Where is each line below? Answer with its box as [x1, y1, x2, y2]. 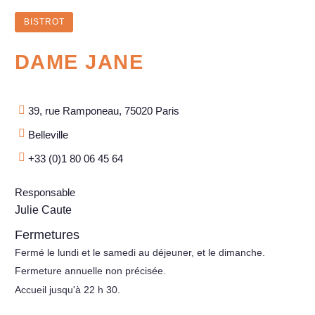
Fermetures [15, 228, 79, 243]
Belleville [28, 128, 69, 141]
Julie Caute [15, 203, 72, 216]
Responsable [15, 186, 75, 198]
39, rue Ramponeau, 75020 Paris [28, 105, 180, 117]
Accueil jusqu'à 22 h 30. [15, 283, 120, 295]
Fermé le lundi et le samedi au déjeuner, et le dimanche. [15, 247, 265, 259]
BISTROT [23, 16, 65, 27]
